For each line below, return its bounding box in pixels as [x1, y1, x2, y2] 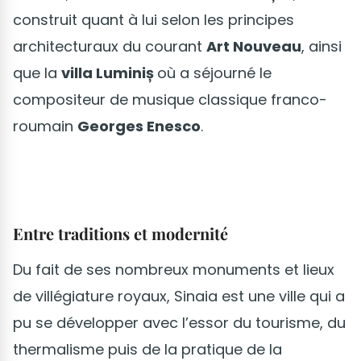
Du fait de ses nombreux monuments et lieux [13, 259, 334, 280]
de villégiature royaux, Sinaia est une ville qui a [13, 286, 345, 307]
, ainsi [301, 36, 342, 57]
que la [13, 63, 61, 84]
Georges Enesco [77, 116, 201, 137]
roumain [13, 116, 77, 137]
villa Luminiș [61, 63, 157, 84]
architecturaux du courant [13, 36, 206, 57]
